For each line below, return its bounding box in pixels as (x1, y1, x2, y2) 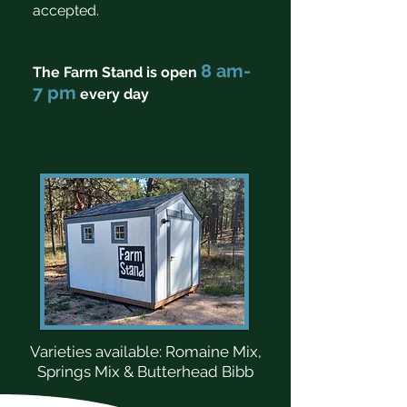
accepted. (33, 2, 103, 19)
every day (76, 85, 149, 103)
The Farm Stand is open (33, 64, 201, 81)
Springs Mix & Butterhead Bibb (37, 362, 253, 381)
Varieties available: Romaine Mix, (29, 342, 262, 361)
